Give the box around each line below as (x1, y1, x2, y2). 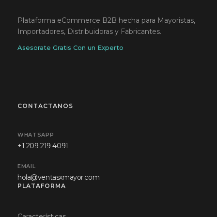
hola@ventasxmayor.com (17, 173, 100, 182)
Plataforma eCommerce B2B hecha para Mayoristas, (17, 15, 195, 25)
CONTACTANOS (17, 102, 73, 109)
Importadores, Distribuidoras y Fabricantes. (17, 27, 161, 36)
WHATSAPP (17, 131, 54, 138)
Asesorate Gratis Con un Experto (17, 43, 124, 51)
